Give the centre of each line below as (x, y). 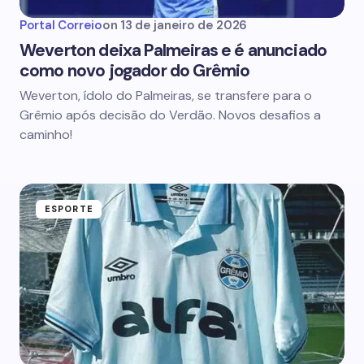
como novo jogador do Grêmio (135, 71)
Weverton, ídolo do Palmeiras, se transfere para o (166, 95)
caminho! (46, 134)
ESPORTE (69, 209)
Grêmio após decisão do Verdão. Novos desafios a (170, 115)
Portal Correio (61, 25)
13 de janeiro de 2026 (184, 25)
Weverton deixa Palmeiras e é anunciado (173, 50)
